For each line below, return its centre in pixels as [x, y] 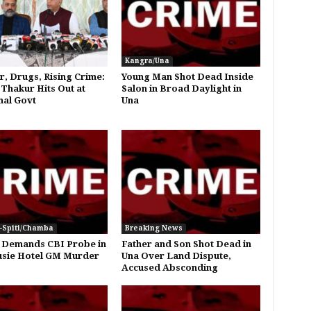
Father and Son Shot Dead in [186, 244]
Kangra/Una [147, 60]
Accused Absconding [169, 267]
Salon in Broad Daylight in [181, 88]
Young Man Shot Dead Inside [187, 76]
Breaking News [153, 228]
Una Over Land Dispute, [176, 255]
